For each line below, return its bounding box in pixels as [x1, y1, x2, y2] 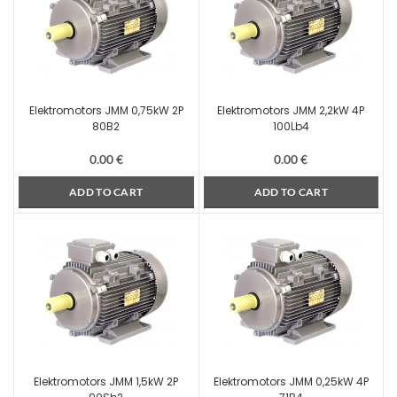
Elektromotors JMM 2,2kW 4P [217, 103, 365, 118]
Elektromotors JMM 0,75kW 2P [28, 103, 183, 118]
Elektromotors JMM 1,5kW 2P [34, 374, 179, 389]
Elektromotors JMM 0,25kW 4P [213, 374, 369, 389]
